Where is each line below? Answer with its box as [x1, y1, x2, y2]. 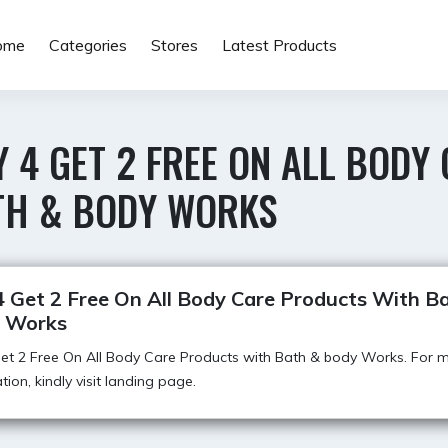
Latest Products [221, 35, 337, 55]
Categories [48, 35, 127, 55]
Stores [150, 35, 198, 55]
